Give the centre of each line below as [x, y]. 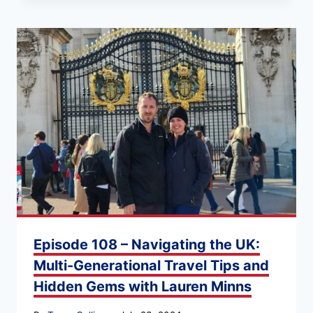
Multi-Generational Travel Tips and [151, 265]
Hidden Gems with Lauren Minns [143, 286]
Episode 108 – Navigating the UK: [147, 244]
